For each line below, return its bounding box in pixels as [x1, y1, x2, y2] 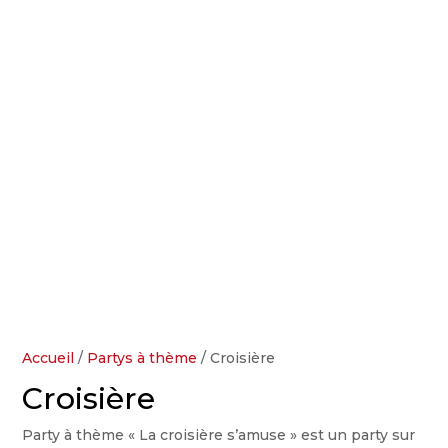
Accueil [22, 349, 75, 367]
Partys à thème [87, 349, 198, 367]
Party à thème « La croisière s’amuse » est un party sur [22, 426, 416, 444]
